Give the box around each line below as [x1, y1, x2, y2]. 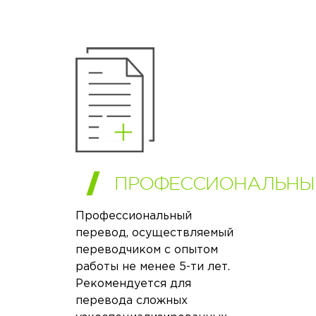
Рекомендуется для [75, 278, 192, 289]
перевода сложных [75, 295, 188, 306]
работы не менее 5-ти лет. [75, 261, 231, 272]
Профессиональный [75, 210, 193, 221]
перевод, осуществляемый [75, 227, 234, 238]
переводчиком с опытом [75, 244, 219, 255]
